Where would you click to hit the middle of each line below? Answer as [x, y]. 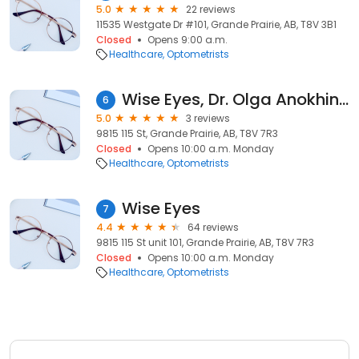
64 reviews [213, 227]
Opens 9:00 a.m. [188, 40]
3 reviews [208, 118]
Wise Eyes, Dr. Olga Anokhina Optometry [344, 99]
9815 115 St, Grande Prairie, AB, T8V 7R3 [187, 133]
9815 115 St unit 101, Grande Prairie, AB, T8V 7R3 [205, 242]
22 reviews [211, 9]
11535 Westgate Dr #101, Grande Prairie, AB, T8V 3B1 [216, 24]
